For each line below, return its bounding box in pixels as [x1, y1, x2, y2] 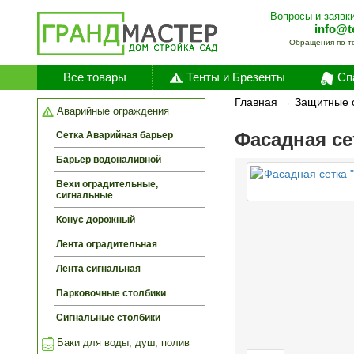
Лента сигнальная [56, 263, 141, 274]
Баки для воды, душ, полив [54, 337, 190, 349]
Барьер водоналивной [56, 154, 161, 165]
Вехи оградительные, [56, 179, 158, 190]
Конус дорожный [56, 214, 135, 225]
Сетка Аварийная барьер [56, 130, 173, 141]
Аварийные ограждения [54, 105, 169, 117]
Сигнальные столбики [56, 312, 160, 323]
